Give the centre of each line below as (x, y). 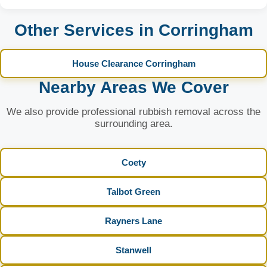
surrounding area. (133, 124)
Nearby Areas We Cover (133, 87)
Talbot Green (133, 192)
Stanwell (133, 250)
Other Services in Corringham (133, 30)
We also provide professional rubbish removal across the (133, 112)
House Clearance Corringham (133, 63)
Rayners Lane (133, 221)
